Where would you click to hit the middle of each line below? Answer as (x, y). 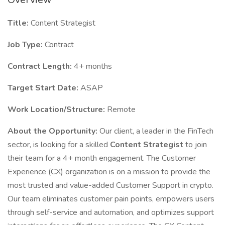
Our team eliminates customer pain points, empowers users (111, 199)
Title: (19, 23)
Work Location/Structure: (57, 109)
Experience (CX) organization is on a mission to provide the (109, 172)
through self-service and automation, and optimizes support (111, 212)
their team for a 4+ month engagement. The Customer (102, 158)
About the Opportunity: (53, 131)
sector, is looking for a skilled (59, 145)
